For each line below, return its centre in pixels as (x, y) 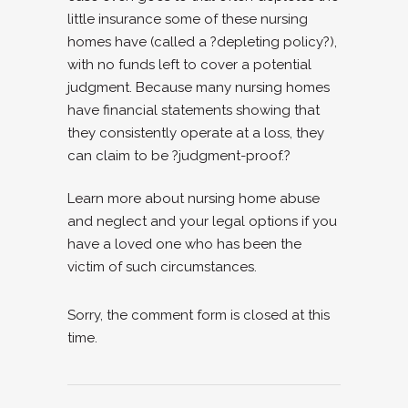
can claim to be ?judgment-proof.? (179, 156)
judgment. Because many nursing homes (199, 87)
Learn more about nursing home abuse (194, 199)
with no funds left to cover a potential (189, 65)
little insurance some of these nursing (188, 19)
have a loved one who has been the (184, 244)
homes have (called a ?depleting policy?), (202, 42)
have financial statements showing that (194, 110)
